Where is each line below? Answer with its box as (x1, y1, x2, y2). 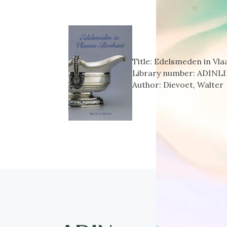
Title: (132, 56, 155, 66)
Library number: (132, 67, 198, 78)
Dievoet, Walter (163, 79, 224, 90)
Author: (132, 79, 164, 90)
